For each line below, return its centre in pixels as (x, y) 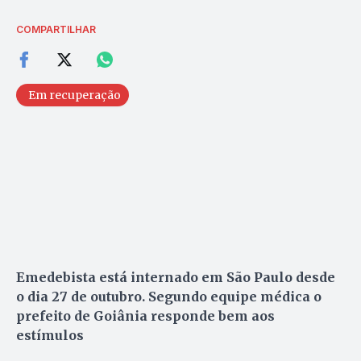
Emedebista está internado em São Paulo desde (176, 277)
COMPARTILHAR (56, 29)
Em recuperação (75, 95)
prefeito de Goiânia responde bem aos (145, 315)
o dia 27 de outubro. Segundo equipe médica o (169, 296)
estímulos (50, 335)
